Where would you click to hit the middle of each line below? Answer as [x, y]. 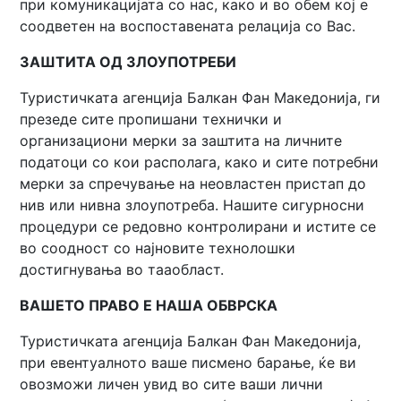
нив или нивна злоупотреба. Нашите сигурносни [192, 205]
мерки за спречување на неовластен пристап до [193, 183]
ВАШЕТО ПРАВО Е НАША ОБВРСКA [149, 305]
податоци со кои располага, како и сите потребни [200, 162]
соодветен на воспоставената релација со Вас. [188, 26]
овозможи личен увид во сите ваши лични [172, 384]
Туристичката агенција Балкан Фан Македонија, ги [200, 98]
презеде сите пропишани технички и [151, 119]
